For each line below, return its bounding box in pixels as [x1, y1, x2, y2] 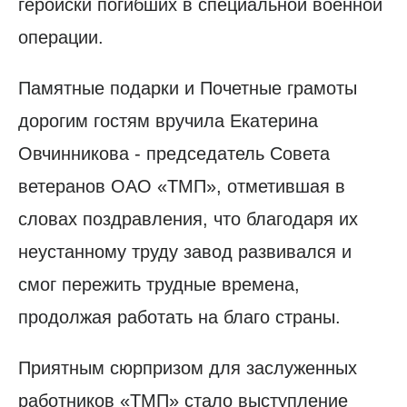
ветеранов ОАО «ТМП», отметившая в [18, 176, 345, 197]
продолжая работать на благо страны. [18, 307, 341, 328]
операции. [18, 27, 104, 48]
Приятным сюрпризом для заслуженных [18, 358, 357, 379]
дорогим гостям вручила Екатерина [18, 111, 318, 132]
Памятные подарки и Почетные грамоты [18, 78, 357, 99]
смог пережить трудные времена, [18, 274, 300, 295]
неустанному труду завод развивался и [18, 242, 352, 263]
